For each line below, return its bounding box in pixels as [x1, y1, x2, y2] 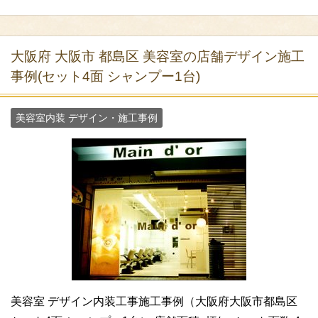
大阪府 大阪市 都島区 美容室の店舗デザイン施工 [11, 48, 305, 64]
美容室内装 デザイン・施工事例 [16, 111, 158, 124]
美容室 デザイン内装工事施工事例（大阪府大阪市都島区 [11, 295, 297, 307]
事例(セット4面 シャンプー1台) [11, 68, 200, 84]
